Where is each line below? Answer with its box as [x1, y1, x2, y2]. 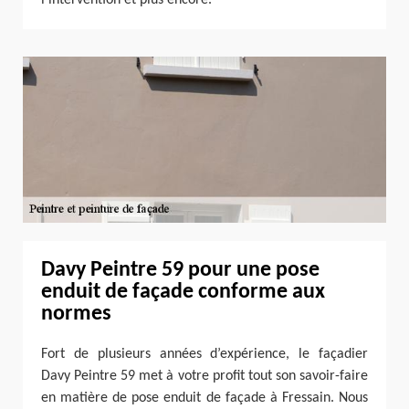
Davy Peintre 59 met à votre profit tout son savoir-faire [41, 369, 368, 384]
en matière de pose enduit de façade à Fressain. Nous [41, 391, 368, 406]
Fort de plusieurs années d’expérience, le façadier [41, 347, 368, 362]
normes [41, 303, 111, 326]
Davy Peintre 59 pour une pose [41, 259, 320, 282]
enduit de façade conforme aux [41, 281, 325, 304]
